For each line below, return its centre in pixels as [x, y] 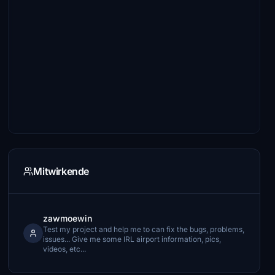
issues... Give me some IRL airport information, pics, [132, 239]
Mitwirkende [61, 171]
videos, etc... [65, 249]
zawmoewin [68, 218]
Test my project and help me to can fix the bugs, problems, [144, 229]
